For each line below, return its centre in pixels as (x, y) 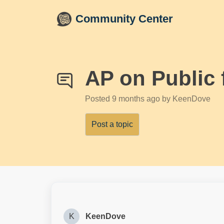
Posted (98, 99)
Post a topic (112, 124)
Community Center (124, 19)
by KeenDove (186, 99)
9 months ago (137, 99)
